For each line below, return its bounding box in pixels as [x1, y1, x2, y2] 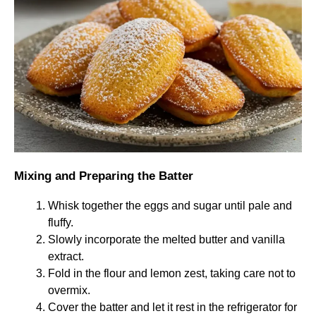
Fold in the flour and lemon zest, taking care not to [48, 267, 296, 279]
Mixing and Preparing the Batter [14, 169, 193, 183]
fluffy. [48, 216, 73, 229]
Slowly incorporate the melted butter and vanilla [48, 233, 285, 245]
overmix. [48, 284, 90, 296]
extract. [48, 250, 84, 262]
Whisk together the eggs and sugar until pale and [48, 199, 292, 212]
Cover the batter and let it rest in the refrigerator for [48, 300, 297, 313]
